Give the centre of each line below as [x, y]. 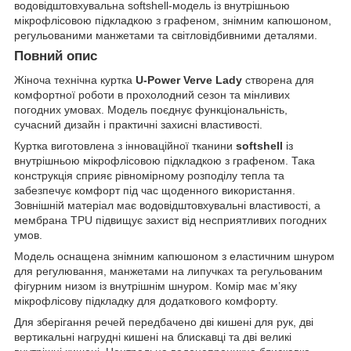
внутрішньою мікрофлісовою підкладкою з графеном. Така [165, 160]
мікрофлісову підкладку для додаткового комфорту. [146, 300]
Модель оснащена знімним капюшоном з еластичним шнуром [174, 256]
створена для [278, 80]
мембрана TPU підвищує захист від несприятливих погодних [170, 220]
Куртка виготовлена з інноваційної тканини [125, 145]
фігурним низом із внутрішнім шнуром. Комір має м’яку [156, 286]
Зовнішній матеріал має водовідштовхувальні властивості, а [167, 205]
